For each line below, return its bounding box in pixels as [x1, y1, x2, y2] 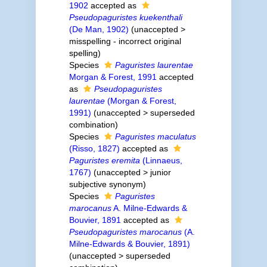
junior [150, 167, 171, 177]
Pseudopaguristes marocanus [69, 227, 182, 237]
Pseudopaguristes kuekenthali [69, 13, 182, 22]
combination [69, 120, 115, 129]
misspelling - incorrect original [69, 36, 181, 46]
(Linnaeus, [139, 156, 182, 165]
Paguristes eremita [69, 156, 140, 165]
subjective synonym [69, 179, 143, 189]
